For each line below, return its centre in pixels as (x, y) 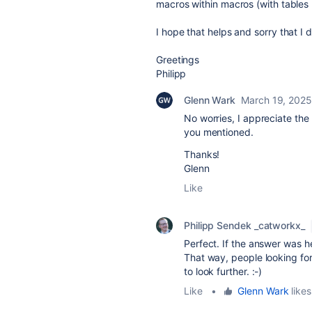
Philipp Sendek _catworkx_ (244, 225)
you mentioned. (219, 132)
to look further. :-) (223, 271)
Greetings (178, 60)
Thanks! (202, 154)
